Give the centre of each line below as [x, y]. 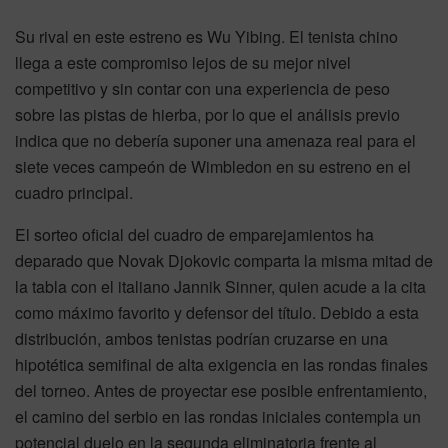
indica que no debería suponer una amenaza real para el [215, 140]
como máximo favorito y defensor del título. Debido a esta [217, 312]
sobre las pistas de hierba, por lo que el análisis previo [207, 114]
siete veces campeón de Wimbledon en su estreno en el [213, 166]
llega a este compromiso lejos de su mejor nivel [183, 62]
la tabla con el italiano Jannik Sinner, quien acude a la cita [220, 286]
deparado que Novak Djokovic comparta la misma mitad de [224, 260]
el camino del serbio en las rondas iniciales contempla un [218, 416]
